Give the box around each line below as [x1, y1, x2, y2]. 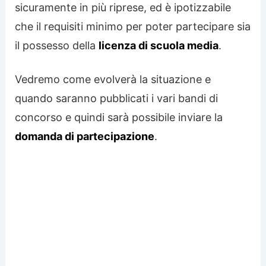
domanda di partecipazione [15, 129, 155, 142]
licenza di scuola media [99, 39, 219, 52]
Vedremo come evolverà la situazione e [15, 72, 211, 85]
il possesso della [15, 39, 99, 52]
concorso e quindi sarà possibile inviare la [15, 110, 223, 123]
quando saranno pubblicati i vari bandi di [15, 91, 218, 104]
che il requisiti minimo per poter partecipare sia [15, 20, 251, 33]
